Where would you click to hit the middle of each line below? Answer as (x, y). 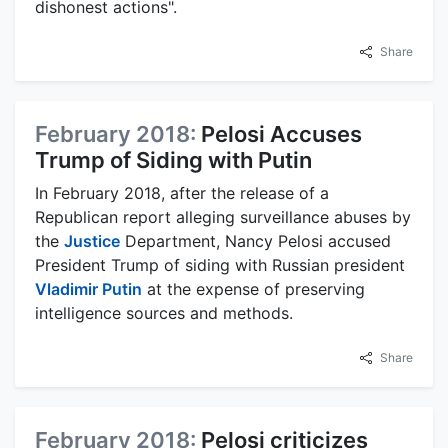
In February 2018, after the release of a (182, 193)
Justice (92, 241)
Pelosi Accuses (281, 134)
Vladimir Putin (88, 289)
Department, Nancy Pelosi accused (255, 241)
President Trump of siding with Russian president (220, 265)
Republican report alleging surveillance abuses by (223, 217)
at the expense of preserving (253, 289)
